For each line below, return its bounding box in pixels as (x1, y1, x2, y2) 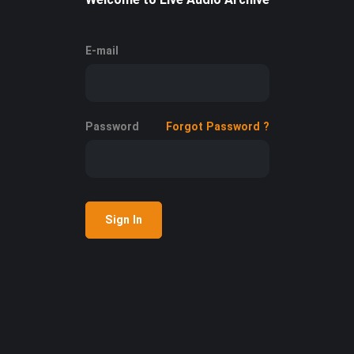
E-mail (85, 43, 119, 57)
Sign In (104, 213, 142, 226)
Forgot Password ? (165, 119, 269, 133)
